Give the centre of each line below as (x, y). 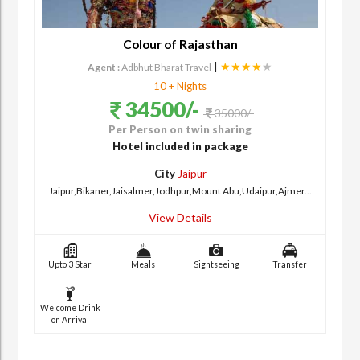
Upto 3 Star (70, 265)
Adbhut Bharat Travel (166, 67)
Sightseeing (217, 265)
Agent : (104, 67)
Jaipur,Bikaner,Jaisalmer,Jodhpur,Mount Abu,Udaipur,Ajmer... (180, 191)
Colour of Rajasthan (180, 45)
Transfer (290, 265)
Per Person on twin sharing (180, 130)
